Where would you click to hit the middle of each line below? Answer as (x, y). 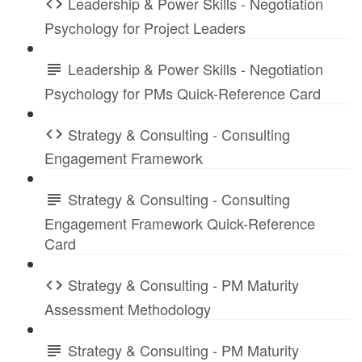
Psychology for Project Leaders (145, 27)
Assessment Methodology (128, 308)
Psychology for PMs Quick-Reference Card (183, 93)
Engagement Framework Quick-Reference (180, 223)
